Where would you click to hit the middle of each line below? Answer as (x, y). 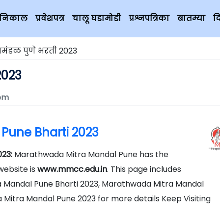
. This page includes (144, 169)
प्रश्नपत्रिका (149, 18)
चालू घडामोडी (96, 18)
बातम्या (191, 18)
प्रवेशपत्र (50, 18)
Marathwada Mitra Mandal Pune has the (91, 154)
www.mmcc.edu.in (72, 169)
